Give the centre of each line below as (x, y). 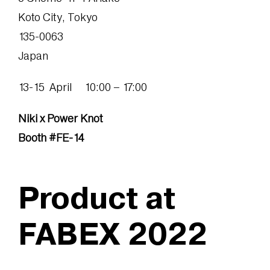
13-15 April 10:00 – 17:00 (82, 87)
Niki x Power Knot (60, 118)
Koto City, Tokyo (58, 17)
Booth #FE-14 (51, 137)
